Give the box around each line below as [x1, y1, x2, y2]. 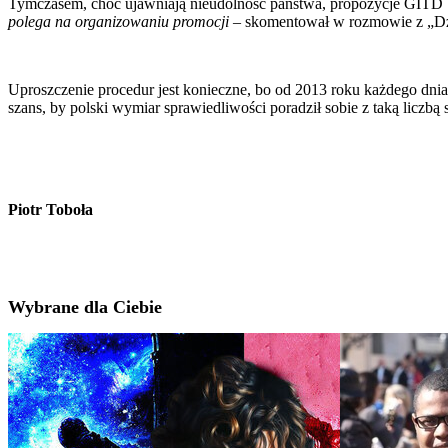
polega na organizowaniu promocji [8, 12, 229, 30]
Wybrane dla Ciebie [8, 297, 162, 318]
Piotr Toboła [8, 200, 93, 218]
